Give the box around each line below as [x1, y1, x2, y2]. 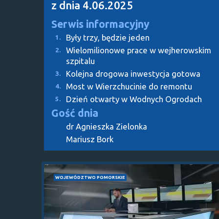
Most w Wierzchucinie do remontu [66, 81, 192, 91]
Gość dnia [51, 107, 98, 119]
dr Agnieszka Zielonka [66, 121, 147, 131]
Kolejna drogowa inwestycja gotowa [66, 68, 200, 78]
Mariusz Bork [66, 134, 113, 144]
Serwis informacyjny [51, 18, 150, 30]
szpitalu [66, 56, 95, 66]
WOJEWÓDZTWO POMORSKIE [55, 174, 125, 180]
